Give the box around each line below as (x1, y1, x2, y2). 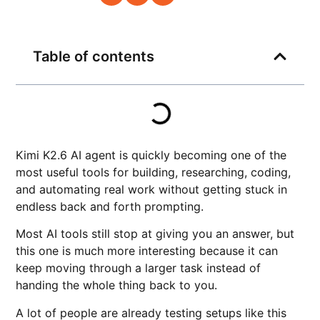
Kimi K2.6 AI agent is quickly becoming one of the (16, 148, 287, 162)
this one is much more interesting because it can (16, 244, 279, 259)
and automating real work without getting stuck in (16, 182, 288, 196)
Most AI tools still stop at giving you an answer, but (16, 226, 295, 241)
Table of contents (33, 48, 155, 65)
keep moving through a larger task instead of (16, 261, 261, 276)
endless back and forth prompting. (16, 199, 204, 214)
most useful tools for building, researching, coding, (16, 165, 291, 179)
